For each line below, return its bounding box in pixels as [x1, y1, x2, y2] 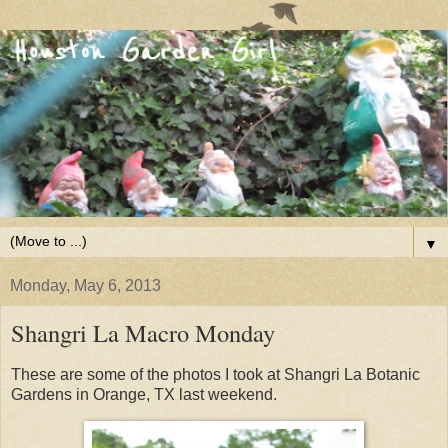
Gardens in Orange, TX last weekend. [11, 385, 277, 403]
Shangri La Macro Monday [11, 316, 275, 350]
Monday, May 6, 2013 [10, 277, 161, 295]
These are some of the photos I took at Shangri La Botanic [11, 365, 420, 383]
